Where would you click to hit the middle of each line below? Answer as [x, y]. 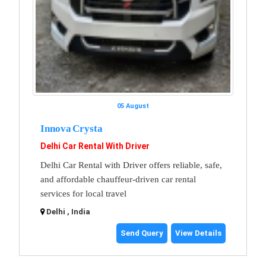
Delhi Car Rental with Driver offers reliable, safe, [131, 165]
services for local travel [83, 193]
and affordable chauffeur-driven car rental [118, 179]
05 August [133, 106]
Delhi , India [68, 211]
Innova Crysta [72, 128]
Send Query [142, 233]
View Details [198, 233]
